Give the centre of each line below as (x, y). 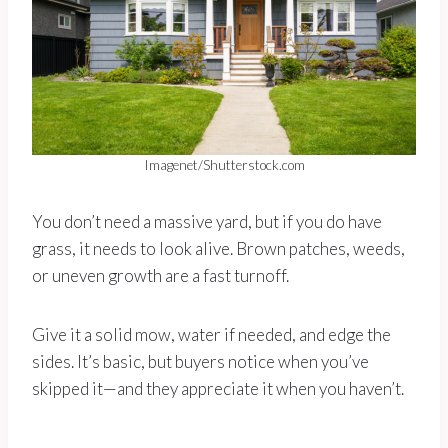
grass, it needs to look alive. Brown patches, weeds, (218, 249)
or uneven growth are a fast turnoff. (160, 276)
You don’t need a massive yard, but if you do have (207, 222)
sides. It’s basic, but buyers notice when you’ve (200, 362)
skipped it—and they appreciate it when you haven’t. (218, 389)
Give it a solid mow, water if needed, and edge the (211, 335)
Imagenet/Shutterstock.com (224, 165)
